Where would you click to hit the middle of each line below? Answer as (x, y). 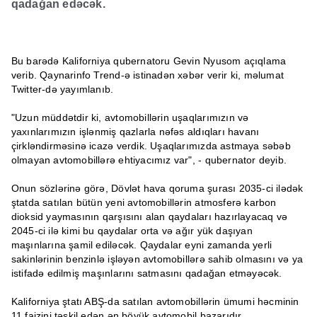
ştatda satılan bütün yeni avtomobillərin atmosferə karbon (144, 202)
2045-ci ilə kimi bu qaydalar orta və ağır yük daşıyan (132, 231)
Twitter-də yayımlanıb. (62, 89)
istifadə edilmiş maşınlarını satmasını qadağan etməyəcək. (146, 273)
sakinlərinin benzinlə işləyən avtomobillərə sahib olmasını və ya (157, 259)
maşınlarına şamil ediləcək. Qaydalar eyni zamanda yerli (142, 245)
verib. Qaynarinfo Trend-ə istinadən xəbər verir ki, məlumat (148, 75)
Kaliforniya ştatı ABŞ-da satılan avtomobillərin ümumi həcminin (155, 301)
